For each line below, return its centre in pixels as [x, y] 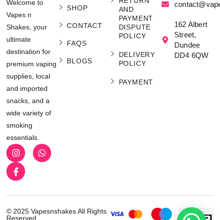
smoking [20, 125]
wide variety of [29, 113]
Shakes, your [27, 27]
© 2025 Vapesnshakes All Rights [57, 211]
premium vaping [32, 64]
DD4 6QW [192, 55]
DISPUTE [135, 27]
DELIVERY [137, 55]
